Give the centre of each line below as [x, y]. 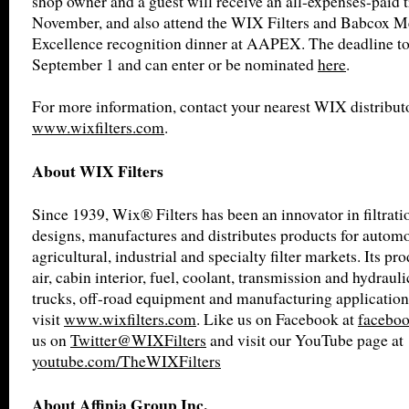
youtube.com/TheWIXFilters [126, 361]
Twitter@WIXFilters [138, 340]
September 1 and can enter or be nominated [175, 64]
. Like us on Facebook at [277, 319]
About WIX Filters [98, 171]
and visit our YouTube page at [305, 340]
